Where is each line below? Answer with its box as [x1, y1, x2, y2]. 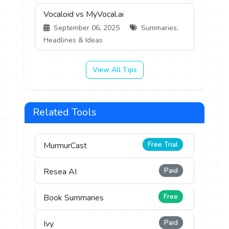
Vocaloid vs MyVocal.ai [43, 9, 124, 20]
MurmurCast [43, 140, 87, 152]
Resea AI [43, 166, 77, 178]
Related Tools [33, 105, 97, 120]
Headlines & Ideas [43, 35, 103, 45]
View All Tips [92, 65, 137, 75]
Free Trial [147, 140, 178, 150]
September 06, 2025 [52, 23, 122, 33]
